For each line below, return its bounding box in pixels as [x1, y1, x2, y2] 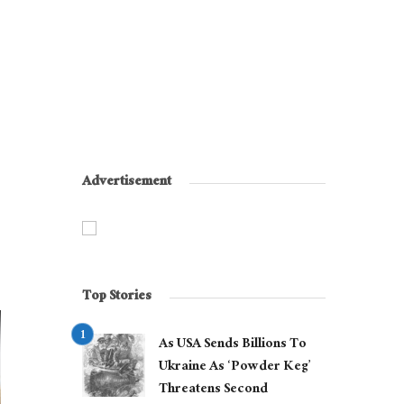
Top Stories [82, 284, 151, 311]
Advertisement [82, 170, 171, 197]
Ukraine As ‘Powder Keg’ [159, 354, 310, 381]
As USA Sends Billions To [159, 332, 307, 359]
